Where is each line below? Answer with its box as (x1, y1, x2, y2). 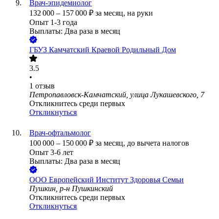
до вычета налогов (127, 139, 189, 148)
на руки (127, 9, 153, 18)
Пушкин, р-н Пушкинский (29, 184, 113, 193)
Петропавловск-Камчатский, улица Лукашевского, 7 (29, 90, 204, 99)
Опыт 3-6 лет (29, 148, 73, 157)
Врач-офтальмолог (29, 129, 91, 137)
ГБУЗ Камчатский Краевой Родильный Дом (29, 45, 176, 54)
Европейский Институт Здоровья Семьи (49, 175, 184, 184)
